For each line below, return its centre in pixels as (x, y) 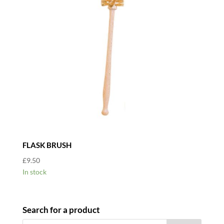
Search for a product (61, 210)
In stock (34, 171)
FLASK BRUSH (47, 145)
